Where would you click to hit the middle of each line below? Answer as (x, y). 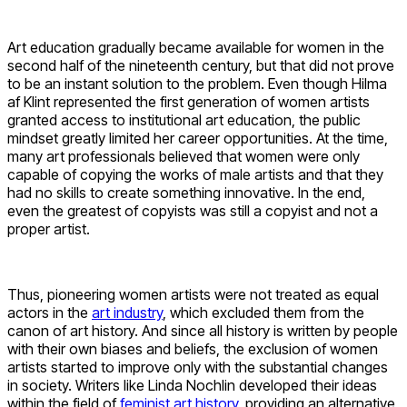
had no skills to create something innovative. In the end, (186, 192)
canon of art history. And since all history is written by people (203, 330)
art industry (127, 312)
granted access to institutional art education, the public (184, 119)
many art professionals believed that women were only (184, 156)
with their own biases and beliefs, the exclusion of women (193, 348)
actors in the (50, 312)
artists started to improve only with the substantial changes (198, 367)
